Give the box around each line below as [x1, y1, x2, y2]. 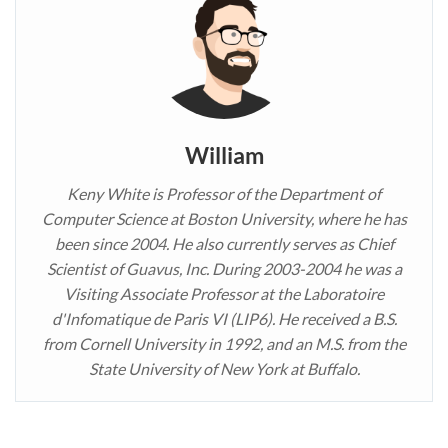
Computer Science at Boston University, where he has [41, 209, 407, 229]
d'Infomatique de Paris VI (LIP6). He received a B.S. [51, 309, 397, 329]
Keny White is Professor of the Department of [67, 184, 381, 204]
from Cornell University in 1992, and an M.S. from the [42, 334, 406, 354]
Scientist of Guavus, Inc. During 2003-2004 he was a [46, 259, 402, 279]
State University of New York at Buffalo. [88, 359, 360, 379]
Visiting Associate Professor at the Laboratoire [64, 284, 384, 304]
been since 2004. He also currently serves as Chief [54, 234, 394, 254]
